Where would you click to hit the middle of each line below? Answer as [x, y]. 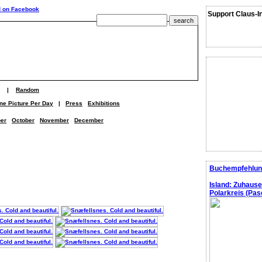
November [54, 120]
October [23, 120]
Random [27, 90]
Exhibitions [104, 103]
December [89, 120]
